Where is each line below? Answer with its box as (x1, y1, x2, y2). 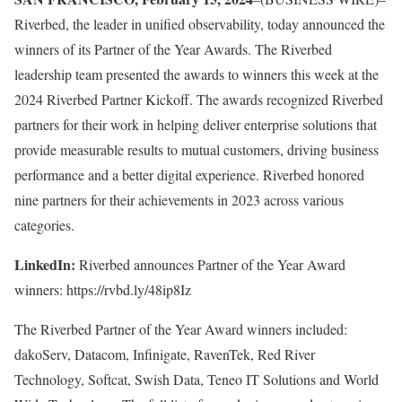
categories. (14, 215, 74, 235)
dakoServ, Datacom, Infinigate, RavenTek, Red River (14, 345, 315, 364)
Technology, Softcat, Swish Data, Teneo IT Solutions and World (14, 370, 379, 389)
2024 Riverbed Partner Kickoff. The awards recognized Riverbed (14, 90, 383, 109)
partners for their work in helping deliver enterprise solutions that (14, 115, 377, 135)
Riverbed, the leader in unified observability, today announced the (14, 14, 385, 34)
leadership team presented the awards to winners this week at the (14, 65, 379, 84)
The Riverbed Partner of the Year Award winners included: (14, 319, 347, 339)
